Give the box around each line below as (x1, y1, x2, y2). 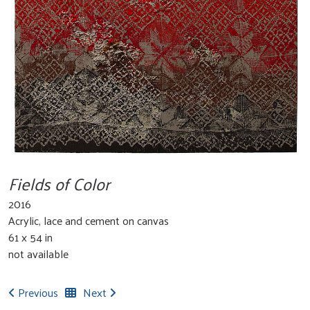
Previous (15, 282, 58, 302)
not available (8, 243, 69, 264)
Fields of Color (8, 167, 110, 199)
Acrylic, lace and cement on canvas (8, 210, 169, 230)
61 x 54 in (8, 226, 53, 247)
